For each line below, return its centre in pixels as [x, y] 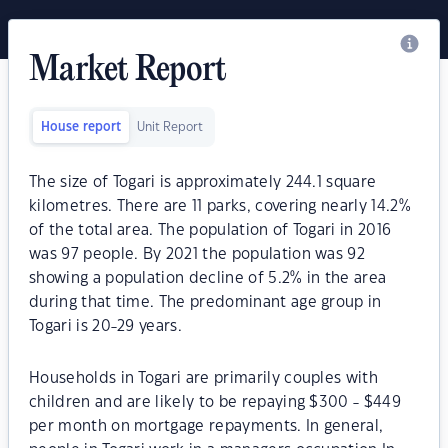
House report [81, 127]
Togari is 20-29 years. [106, 326]
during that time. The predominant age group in [205, 302]
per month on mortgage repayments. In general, [206, 426]
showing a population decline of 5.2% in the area [208, 278]
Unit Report [170, 127]
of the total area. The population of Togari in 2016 [210, 230]
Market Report [128, 71]
